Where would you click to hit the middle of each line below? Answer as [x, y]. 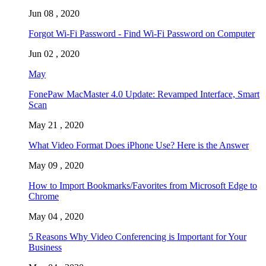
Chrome [44, 196]
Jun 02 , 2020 [54, 53]
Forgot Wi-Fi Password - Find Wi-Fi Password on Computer [142, 33]
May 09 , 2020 [56, 165]
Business [45, 247]
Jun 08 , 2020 [54, 13]
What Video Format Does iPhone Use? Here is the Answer [139, 145]
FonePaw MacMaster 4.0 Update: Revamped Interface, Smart [144, 94]
